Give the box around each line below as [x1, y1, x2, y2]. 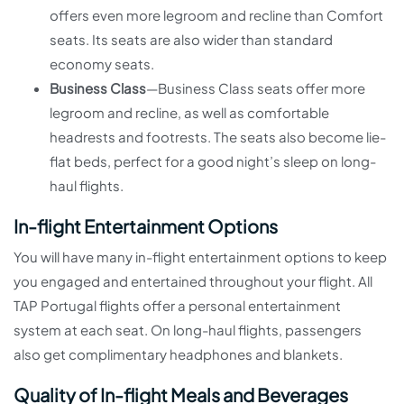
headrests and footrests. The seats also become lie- [50, 128, 386, 146]
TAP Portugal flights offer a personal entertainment [14, 297, 341, 315]
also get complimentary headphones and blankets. [14, 345, 343, 363]
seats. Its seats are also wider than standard [50, 31, 333, 49]
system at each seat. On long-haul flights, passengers [14, 321, 362, 339]
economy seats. [50, 55, 154, 73]
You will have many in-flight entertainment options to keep [14, 248, 387, 266]
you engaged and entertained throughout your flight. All [14, 272, 372, 290]
